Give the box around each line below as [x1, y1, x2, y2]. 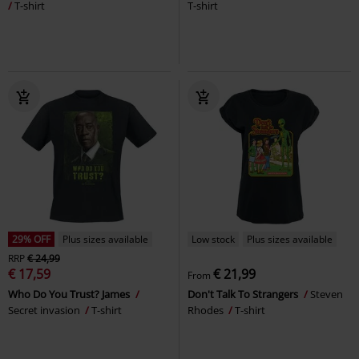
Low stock [192, 232, 235, 246]
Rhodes [188, 302, 226, 317]
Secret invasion [8, 302, 83, 317]
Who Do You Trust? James [8, 286, 132, 301]
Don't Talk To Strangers [188, 286, 301, 301]
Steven [310, 286, 343, 301]
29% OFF [12, 232, 50, 246]
